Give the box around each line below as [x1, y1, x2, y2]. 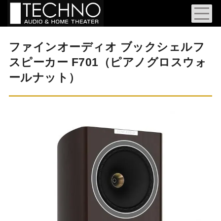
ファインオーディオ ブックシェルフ [8, 40, 205, 53]
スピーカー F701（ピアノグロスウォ [8, 56, 207, 69]
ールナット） [8, 71, 80, 84]
